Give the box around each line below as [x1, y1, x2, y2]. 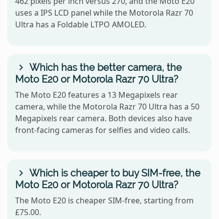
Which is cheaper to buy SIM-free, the [27, 167, 200, 179]
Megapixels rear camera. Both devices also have [15, 113, 192, 124]
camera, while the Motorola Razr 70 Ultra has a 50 [15, 101, 199, 112]
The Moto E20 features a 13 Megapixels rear [15, 89, 178, 101]
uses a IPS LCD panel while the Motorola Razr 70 [15, 7, 193, 19]
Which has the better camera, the [27, 62, 182, 74]
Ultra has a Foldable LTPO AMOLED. [15, 19, 146, 30]
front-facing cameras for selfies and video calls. [15, 125, 190, 136]
